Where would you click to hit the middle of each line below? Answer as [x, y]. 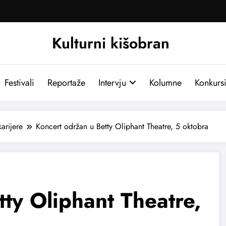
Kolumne [165, 82]
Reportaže [66, 82]
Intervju [112, 82]
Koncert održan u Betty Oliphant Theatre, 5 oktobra [122, 126]
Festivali [19, 82]
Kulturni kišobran [110, 43]
